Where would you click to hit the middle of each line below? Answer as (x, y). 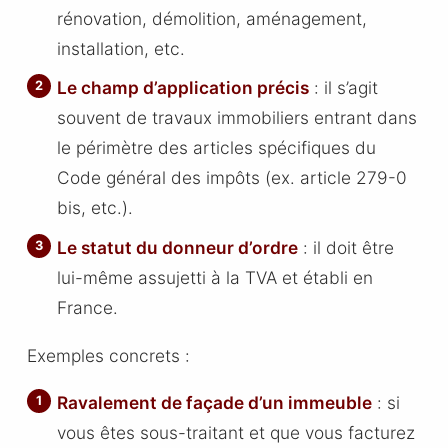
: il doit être (346, 247)
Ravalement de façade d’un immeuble (215, 403)
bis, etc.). (95, 208)
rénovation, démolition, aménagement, (212, 18)
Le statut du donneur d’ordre (178, 247)
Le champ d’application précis (183, 88)
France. (88, 307)
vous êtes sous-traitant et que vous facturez (236, 433)
